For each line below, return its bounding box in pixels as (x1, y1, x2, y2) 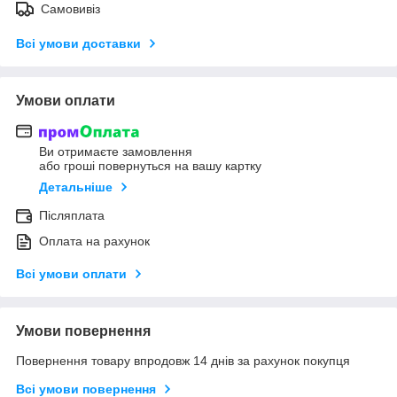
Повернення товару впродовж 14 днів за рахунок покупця (16, 354, 350, 369)
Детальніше (39, 180, 113, 195)
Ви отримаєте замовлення (39, 144, 192, 160)
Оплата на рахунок (39, 234, 150, 249)
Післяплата (39, 208, 105, 223)
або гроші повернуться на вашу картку (39, 159, 261, 174)
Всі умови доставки (16, 35, 141, 51)
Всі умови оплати (16, 267, 127, 282)
